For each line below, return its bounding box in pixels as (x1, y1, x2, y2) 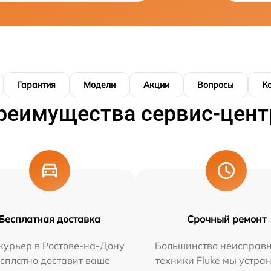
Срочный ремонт (186, 213, 266, 225)
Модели (83, 79, 116, 90)
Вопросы (197, 79, 234, 90)
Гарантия (18, 79, 56, 90)
